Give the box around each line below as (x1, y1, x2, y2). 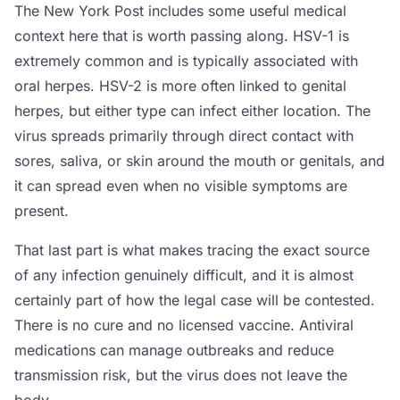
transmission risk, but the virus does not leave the (14, 366, 347, 384)
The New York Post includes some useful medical (14, 2, 346, 20)
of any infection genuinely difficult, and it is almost (14, 266, 354, 284)
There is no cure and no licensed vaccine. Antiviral (14, 316, 354, 334)
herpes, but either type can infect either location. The (14, 102, 371, 120)
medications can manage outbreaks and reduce (14, 341, 334, 359)
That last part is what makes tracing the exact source (14, 241, 370, 259)
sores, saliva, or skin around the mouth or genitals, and (14, 152, 385, 170)
